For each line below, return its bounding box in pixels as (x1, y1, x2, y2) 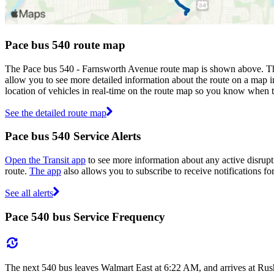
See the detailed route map (5, 107, 106, 118)
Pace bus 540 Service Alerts (5, 130, 141, 143)
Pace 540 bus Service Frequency (5, 210, 165, 223)
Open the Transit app (5, 155, 86, 166)
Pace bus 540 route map (5, 38, 125, 51)
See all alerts (5, 188, 53, 199)
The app (29, 166, 61, 177)
